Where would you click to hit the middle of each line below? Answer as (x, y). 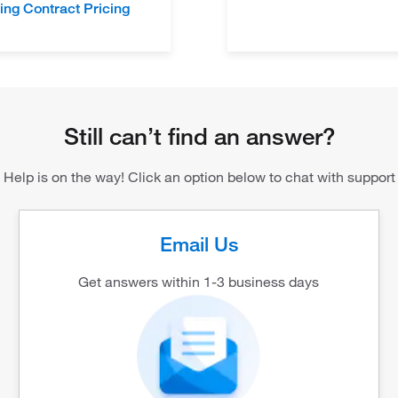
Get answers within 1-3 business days (199, 282)
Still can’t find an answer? (199, 136)
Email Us (199, 243)
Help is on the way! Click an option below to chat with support (199, 177)
